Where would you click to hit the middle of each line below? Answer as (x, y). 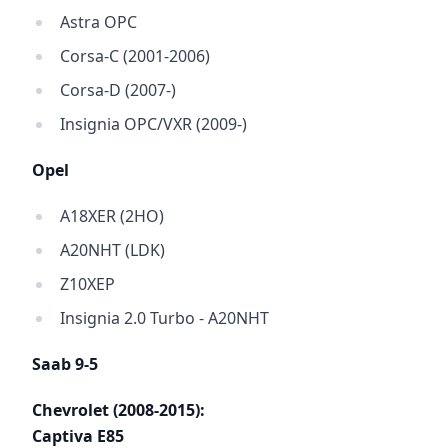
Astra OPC (98, 22)
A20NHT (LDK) (112, 250)
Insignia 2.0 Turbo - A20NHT (164, 318)
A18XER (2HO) (112, 216)
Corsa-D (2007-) (118, 90)
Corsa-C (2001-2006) (135, 56)
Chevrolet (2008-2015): (118, 410)
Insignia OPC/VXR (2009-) (153, 124)
